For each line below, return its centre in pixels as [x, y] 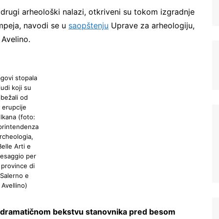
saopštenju [88, 25]
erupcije [14, 107]
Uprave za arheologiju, [152, 25]
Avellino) [14, 185]
